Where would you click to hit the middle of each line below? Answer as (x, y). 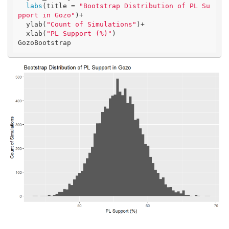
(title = (61, 6)
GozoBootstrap (44, 43)
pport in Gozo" (47, 15)
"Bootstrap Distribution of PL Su (145, 6)
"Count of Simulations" (91, 25)
